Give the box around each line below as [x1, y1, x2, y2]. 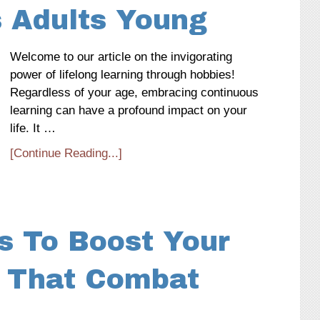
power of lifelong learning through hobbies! [10, 68, 235, 81]
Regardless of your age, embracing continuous [10, 86, 259, 99]
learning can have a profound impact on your [10, 104, 247, 117]
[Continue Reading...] [10, 146, 122, 160]
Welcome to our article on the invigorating [10, 50, 232, 64]
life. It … [10, 121, 56, 135]
